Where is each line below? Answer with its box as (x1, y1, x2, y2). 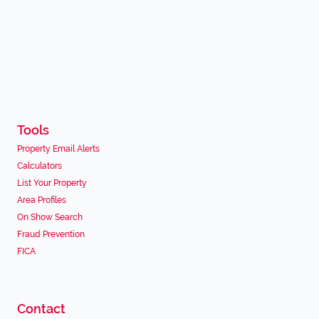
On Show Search (17, 212, 83, 222)
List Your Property (17, 178, 87, 188)
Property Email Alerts (17, 144, 100, 154)
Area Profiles (17, 195, 66, 205)
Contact (17, 301, 66, 316)
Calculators (17, 161, 62, 171)
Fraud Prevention (17, 229, 85, 239)
